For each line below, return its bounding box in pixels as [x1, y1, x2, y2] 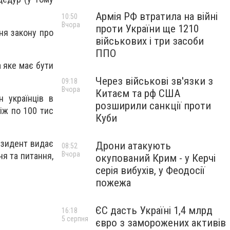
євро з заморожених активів [95, 217, 226, 229]
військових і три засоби [95, 35, 204, 47]
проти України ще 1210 [95, 23, 199, 35]
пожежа [95, 177, 131, 189]
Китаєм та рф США [95, 87, 180, 100]
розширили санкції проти [95, 100, 211, 112]
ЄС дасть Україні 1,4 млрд [95, 204, 213, 217]
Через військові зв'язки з [95, 75, 213, 87]
